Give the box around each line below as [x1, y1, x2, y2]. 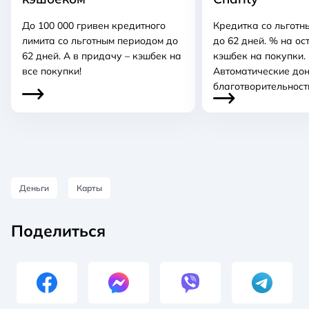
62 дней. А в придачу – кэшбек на [22, 49, 181, 62]
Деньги [19, 182, 49, 193]
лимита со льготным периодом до [22, 34, 178, 47]
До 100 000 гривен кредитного [22, 19, 166, 32]
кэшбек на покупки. [213, 49, 306, 62]
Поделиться [11, 220, 106, 241]
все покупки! [22, 64, 81, 77]
